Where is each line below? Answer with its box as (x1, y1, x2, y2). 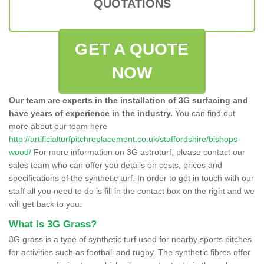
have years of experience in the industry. (9, 108, 173, 118)
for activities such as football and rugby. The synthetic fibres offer (9, 247, 250, 257)
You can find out (173, 108, 235, 118)
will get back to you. (9, 199, 82, 209)
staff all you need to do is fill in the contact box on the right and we (9, 186, 255, 196)
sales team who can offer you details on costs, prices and (9, 160, 222, 170)
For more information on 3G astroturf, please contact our (31, 147, 245, 157)
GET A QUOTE (75, 39, 189, 58)
